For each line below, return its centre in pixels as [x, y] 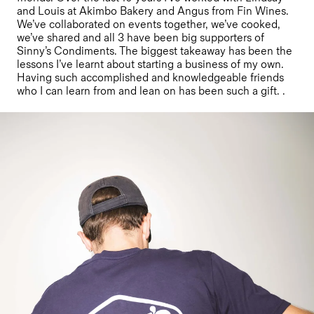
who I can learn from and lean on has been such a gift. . [151, 92]
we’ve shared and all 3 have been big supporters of [141, 39]
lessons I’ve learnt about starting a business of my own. [150, 65]
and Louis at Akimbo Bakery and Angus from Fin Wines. [153, 12]
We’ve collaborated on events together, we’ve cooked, [149, 25]
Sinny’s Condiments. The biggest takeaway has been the [155, 52]
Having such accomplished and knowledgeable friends [150, 78]
